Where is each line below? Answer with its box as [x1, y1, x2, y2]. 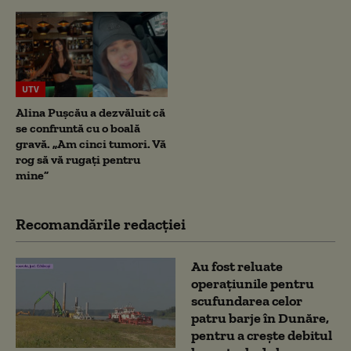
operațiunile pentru [191, 274, 314, 292]
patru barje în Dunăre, [191, 309, 329, 327]
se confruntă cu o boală [16, 120, 140, 136]
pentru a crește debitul [191, 326, 332, 344]
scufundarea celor [191, 291, 302, 309]
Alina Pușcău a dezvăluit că [16, 104, 165, 120]
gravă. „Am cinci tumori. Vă [16, 136, 166, 151]
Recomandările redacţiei [16, 214, 186, 233]
